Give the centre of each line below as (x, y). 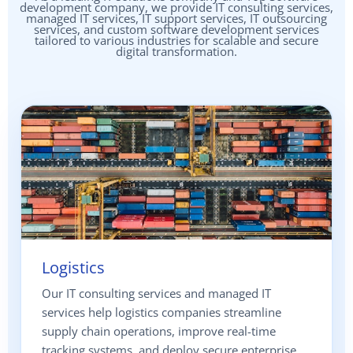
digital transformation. (176, 52)
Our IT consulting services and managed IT (156, 294)
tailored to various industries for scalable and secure (176, 41)
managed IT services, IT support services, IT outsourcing (176, 19)
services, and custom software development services (176, 30)
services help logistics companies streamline (162, 312)
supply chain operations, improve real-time (159, 331)
